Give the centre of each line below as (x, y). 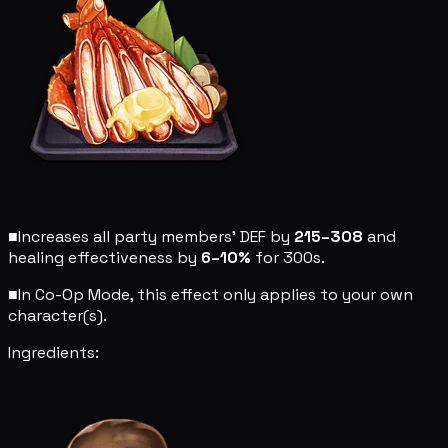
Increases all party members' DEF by (156, 236)
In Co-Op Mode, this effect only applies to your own (215, 294)
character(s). (57, 315)
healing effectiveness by (104, 257)
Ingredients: (53, 352)
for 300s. (288, 257)
